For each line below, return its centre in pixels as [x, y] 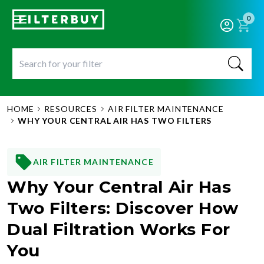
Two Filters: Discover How [123, 208]
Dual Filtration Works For [119, 229]
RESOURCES [71, 109]
